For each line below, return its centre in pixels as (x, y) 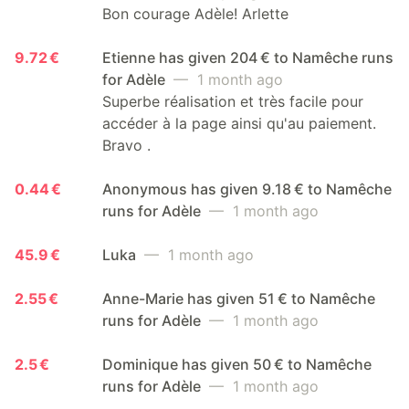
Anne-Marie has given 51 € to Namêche (239, 299)
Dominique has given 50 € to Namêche (237, 365)
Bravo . (126, 146)
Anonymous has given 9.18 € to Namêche (247, 189)
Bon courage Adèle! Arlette (195, 14)
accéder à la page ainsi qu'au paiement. (239, 124)
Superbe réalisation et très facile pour (233, 102)
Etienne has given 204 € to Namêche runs (248, 58)
